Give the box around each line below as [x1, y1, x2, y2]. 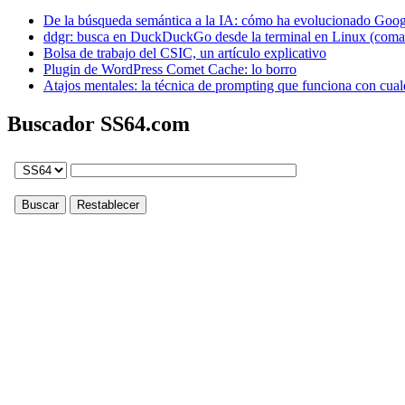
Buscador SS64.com [7, 111, 190, 136]
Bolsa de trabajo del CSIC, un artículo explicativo [43, 44, 326, 61]
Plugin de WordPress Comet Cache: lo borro [43, 61, 297, 77]
